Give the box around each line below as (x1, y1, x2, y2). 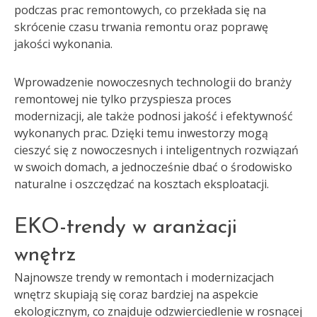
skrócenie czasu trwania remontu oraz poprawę (14, 19, 268, 35)
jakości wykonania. (14, 36, 113, 52)
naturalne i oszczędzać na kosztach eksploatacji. (14, 176, 269, 192)
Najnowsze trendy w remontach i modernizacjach (14, 270, 274, 285)
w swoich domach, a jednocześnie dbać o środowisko (14, 159, 292, 175)
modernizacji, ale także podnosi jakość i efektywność (14, 108, 293, 124)
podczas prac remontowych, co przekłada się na (14, 2, 266, 18)
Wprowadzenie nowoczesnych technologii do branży (14, 74, 292, 90)
